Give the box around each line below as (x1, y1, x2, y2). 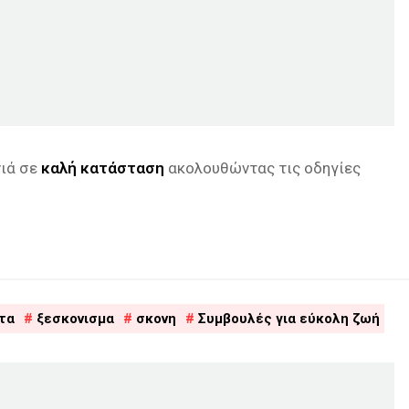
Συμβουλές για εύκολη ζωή (198, 309, 380, 327)
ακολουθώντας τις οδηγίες (164, 158, 361, 177)
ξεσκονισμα (37, 309, 114, 327)
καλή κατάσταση (41, 158, 164, 177)
